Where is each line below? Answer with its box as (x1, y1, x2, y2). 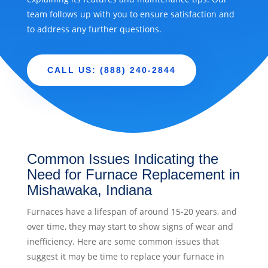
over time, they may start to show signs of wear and (26, 221, 233, 233)
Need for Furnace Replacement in (26, 166, 240, 183)
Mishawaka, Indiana (26, 182, 152, 199)
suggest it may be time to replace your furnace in (26, 251, 224, 263)
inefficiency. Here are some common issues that (26, 236, 219, 248)
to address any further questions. (26, 23, 162, 35)
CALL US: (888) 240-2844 (47, 65, 176, 75)
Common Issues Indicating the (26, 151, 218, 167)
